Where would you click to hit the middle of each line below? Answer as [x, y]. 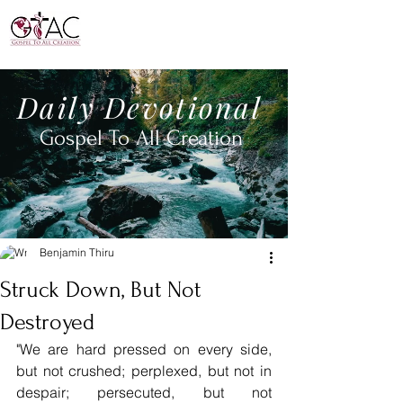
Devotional [188, 107]
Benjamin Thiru [77, 252]
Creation [207, 138]
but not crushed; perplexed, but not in [144, 371]
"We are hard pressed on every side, [144, 349]
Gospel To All [103, 138]
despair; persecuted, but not [144, 392]
